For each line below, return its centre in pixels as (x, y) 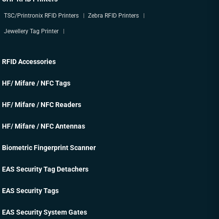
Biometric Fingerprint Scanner (49, 148)
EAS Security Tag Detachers (45, 169)
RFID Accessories (29, 62)
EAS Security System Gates (45, 212)
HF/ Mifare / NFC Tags (36, 83)
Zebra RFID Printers (114, 16)
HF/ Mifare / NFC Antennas (44, 126)
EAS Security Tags (31, 191)
